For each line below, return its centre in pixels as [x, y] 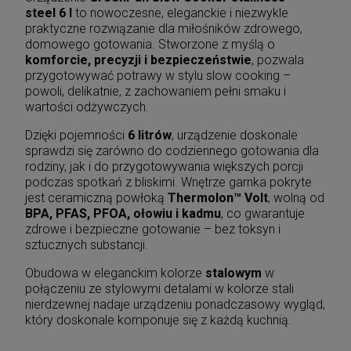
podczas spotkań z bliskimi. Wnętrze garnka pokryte [168, 182]
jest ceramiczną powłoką [96, 197]
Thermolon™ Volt [218, 197]
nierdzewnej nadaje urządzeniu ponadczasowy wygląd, [175, 304]
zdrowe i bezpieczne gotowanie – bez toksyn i [153, 229]
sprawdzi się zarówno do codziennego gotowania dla [172, 150]
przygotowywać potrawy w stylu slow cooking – [158, 75]
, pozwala [278, 60]
